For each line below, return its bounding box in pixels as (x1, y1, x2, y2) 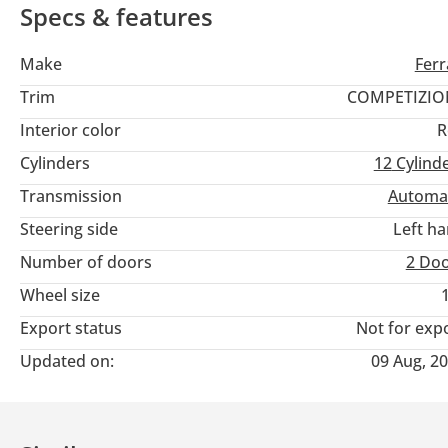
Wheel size (20, 284, 100, 307)
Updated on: (20, 350, 114, 373)
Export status (20, 317, 122, 340)
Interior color (20, 119, 121, 142)
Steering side (20, 218, 118, 241)
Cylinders (20, 152, 90, 175)
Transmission (20, 185, 122, 208)
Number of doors (20, 251, 152, 274)
